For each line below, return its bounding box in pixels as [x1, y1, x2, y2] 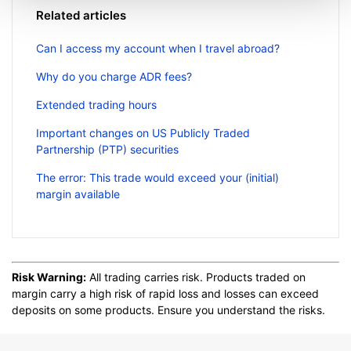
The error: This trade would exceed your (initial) [36, 171, 279, 185]
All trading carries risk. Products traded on [86, 270, 306, 284]
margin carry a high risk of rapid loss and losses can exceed [12, 287, 319, 301]
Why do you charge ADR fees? [36, 70, 192, 84]
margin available [36, 187, 120, 201]
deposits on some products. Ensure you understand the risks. [12, 303, 325, 317]
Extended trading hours [36, 98, 157, 112]
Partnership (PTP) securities [36, 143, 179, 157]
